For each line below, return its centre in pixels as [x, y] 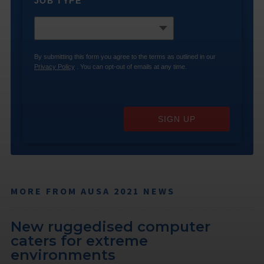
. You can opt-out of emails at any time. [131, 66]
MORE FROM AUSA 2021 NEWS [93, 191]
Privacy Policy [54, 66]
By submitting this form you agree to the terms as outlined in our [125, 56]
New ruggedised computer [110, 226]
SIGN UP [177, 119]
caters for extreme [79, 240]
